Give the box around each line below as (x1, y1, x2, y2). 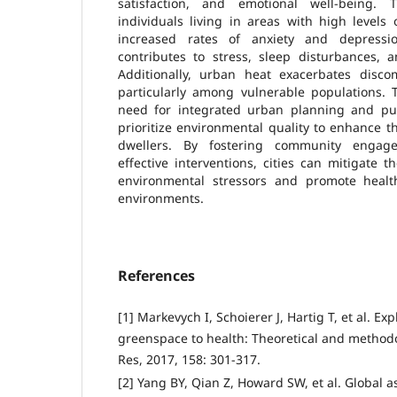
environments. (118, 189, 204, 206)
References (118, 265, 195, 285)
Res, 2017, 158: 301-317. (118, 350, 261, 368)
